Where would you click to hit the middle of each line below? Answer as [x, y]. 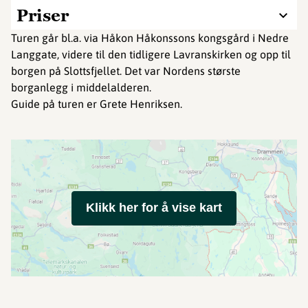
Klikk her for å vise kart [154, 208]
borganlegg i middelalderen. [81, 87]
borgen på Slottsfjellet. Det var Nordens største [126, 71]
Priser [43, 15]
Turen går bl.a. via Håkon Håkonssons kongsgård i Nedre [150, 38]
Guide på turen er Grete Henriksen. [97, 104]
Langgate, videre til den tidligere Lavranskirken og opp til [151, 54]
